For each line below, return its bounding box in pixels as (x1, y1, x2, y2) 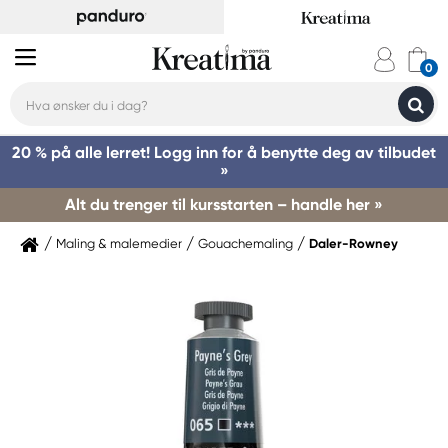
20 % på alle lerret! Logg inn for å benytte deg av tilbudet (12, 143, 436, 162)
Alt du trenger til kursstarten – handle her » (65, 195, 383, 214)
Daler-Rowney (309, 236, 398, 251)
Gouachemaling (198, 236, 293, 251)
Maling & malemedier (56, 236, 182, 251)
